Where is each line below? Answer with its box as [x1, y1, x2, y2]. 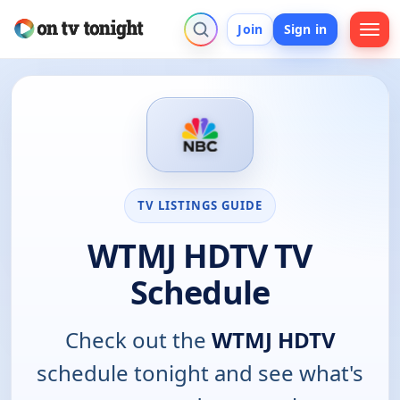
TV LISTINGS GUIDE [137, 196, 263, 213]
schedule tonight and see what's [37, 357, 363, 387]
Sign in [284, 20, 327, 37]
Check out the [64, 324, 212, 354]
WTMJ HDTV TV [87, 233, 312, 278]
